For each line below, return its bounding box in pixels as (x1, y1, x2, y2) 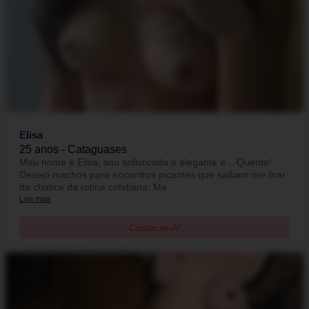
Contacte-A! (128, 222, 181, 234)
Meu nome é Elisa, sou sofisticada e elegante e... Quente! (19, 157, 272, 168)
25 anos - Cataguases (19, 143, 127, 156)
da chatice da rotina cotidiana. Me (19, 181, 167, 193)
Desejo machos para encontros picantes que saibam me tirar (19, 169, 286, 181)
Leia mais (19, 195, 51, 203)
